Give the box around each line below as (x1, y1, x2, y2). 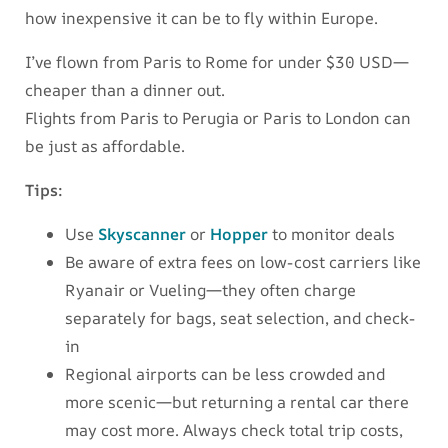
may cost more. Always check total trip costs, (65, 419, 403, 442)
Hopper (210, 223, 268, 246)
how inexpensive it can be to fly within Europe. (25, 7, 378, 30)
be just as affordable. (25, 135, 185, 158)
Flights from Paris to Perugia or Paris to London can (25, 107, 411, 130)
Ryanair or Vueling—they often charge (65, 279, 356, 302)
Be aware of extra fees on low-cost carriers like (65, 251, 421, 274)
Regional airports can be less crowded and (65, 363, 385, 386)
